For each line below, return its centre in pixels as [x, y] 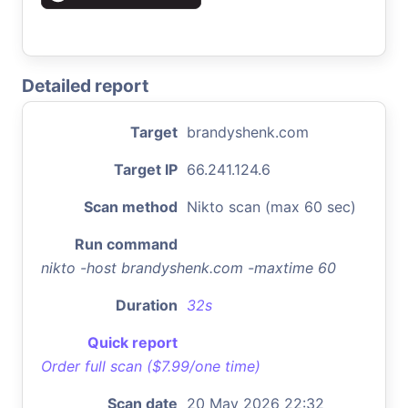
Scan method [131, 206]
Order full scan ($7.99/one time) [151, 366]
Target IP [146, 169]
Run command [126, 244]
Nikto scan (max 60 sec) [271, 206]
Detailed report [85, 85]
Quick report [133, 342]
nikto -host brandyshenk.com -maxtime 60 [189, 267]
